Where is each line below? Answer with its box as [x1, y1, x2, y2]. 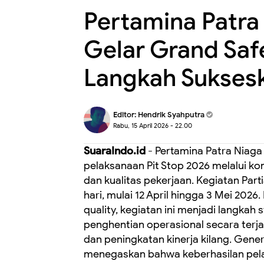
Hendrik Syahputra [138, 110, 204, 120]
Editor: [113, 110, 138, 120]
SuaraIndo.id [84, 144, 146, 157]
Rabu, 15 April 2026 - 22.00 [113, 121, 192, 130]
